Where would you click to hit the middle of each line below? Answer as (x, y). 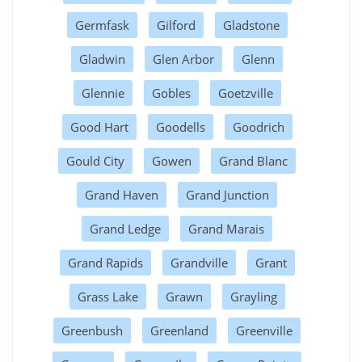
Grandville (199, 262)
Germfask (102, 25)
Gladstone (251, 25)
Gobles (171, 93)
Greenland (179, 330)
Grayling (253, 296)
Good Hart (99, 126)
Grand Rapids (105, 262)
